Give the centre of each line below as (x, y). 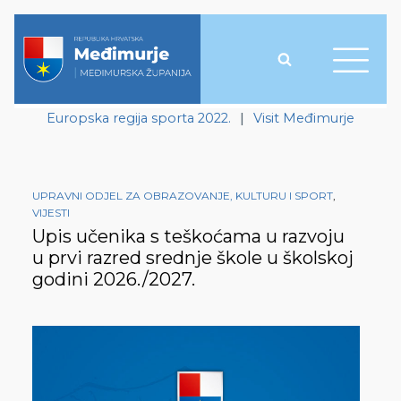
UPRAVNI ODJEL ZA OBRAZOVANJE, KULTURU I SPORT (183, 196)
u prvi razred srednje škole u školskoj (193, 258)
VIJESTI (51, 213)
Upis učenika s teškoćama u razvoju (188, 237)
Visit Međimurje (304, 118)
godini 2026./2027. (114, 280)
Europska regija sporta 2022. (139, 118)
